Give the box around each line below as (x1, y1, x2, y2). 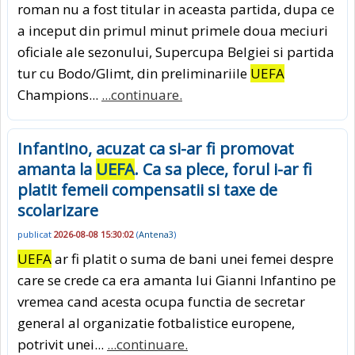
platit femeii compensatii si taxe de (17, 179, 277, 201)
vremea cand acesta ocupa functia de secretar (17, 292, 305, 311)
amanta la (17, 158, 96, 181)
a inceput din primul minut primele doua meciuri (17, 21, 328, 40)
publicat (17, 228, 54, 241)
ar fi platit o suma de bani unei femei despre (52, 249, 334, 268)
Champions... (17, 86, 101, 105)
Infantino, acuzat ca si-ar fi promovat (17, 138, 294, 160)
